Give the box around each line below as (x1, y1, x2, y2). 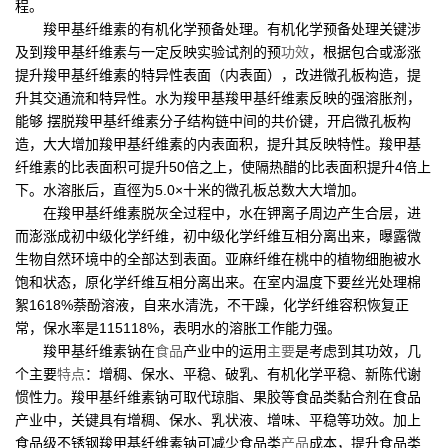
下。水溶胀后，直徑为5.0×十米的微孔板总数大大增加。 (15, 181, 365, 198)
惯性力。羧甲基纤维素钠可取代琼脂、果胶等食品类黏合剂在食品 (15, 388, 421, 405)
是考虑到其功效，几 (295, 342, 421, 359)
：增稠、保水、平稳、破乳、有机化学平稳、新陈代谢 (85, 365, 421, 382)
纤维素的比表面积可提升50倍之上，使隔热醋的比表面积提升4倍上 (15, 158, 431, 175)
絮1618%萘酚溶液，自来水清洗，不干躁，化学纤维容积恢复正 (15, 296, 409, 313)
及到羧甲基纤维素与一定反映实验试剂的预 (15, 43, 281, 60)
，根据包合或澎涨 (309, 43, 421, 60)
